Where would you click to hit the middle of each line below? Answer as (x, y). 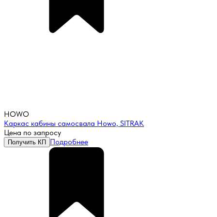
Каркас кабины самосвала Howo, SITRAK (74, 124)
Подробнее (69, 142)
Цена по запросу (32, 133)
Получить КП (27, 142)
